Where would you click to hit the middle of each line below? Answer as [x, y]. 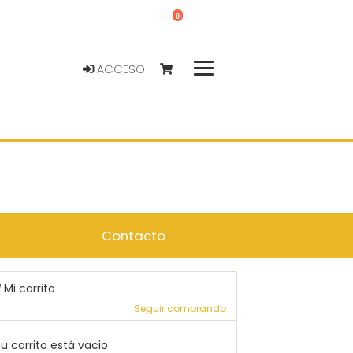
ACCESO [119, 69]
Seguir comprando [180, 308]
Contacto [133, 235]
